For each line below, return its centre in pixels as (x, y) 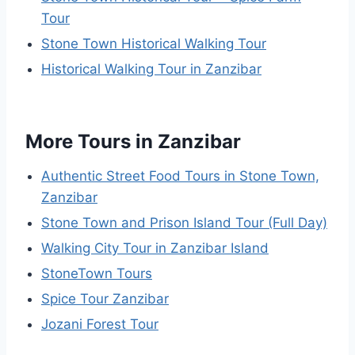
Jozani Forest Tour (100, 324)
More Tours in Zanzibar (133, 142)
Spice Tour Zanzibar (105, 299)
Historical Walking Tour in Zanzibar (151, 69)
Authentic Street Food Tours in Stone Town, (180, 176)
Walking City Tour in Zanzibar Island (155, 248)
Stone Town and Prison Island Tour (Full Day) (184, 223)
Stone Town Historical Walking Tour (154, 44)
